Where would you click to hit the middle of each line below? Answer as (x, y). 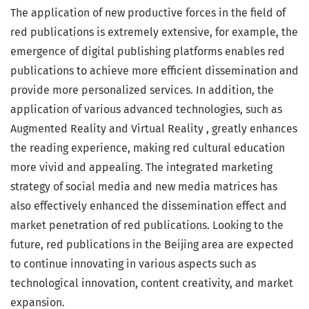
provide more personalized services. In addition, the (142, 90)
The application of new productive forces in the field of (148, 13)
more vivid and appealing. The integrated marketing (141, 168)
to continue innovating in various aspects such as (133, 264)
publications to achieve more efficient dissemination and (154, 71)
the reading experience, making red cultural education (148, 148)
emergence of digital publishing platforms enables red (148, 52)
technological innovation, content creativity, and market (152, 283)
